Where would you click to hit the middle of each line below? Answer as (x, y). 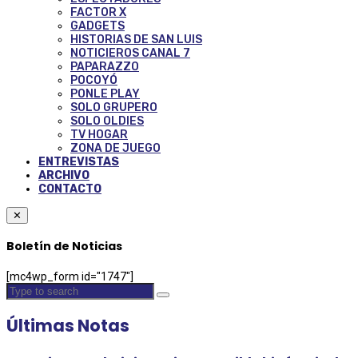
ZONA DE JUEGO (115, 148)
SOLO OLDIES (107, 121)
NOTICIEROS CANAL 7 (130, 53)
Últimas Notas (68, 326)
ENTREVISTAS (79, 161)
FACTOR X (98, 12)
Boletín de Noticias (64, 247)
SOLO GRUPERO (114, 107)
